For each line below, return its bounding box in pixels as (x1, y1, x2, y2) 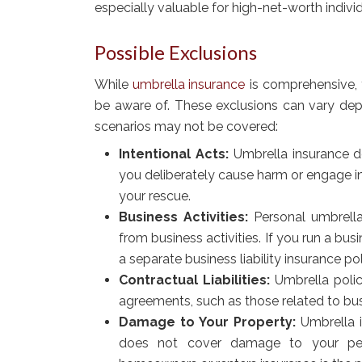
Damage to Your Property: (119, 314, 296, 330)
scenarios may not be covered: (95, 118, 278, 134)
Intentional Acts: (119, 145, 229, 162)
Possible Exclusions (95, 40, 257, 64)
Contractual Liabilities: (119, 271, 270, 288)
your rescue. (119, 187, 191, 204)
